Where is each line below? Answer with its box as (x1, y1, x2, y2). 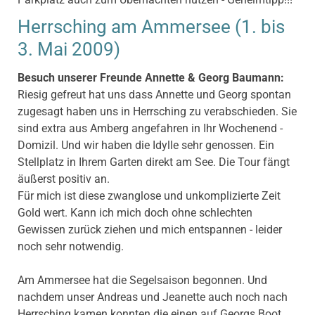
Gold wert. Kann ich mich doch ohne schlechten (18, 205, 252, 219)
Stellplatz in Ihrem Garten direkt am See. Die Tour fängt (18, 155, 290, 169)
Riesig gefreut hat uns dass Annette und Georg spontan (18, 87, 291, 101)
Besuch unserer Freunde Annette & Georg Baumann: (18, 70, 284, 84)
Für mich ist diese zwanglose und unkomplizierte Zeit (18, 188, 281, 202)
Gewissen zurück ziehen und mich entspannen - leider (18, 222, 282, 236)
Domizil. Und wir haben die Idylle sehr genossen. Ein (18, 138, 274, 152)
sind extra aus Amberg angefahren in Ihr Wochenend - (18, 121, 283, 135)
